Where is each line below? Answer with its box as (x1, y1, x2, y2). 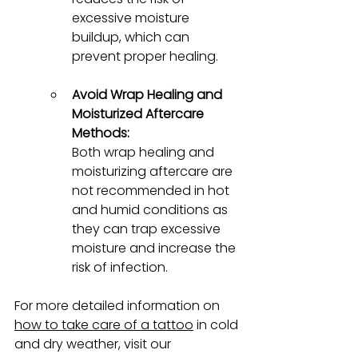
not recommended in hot (72, 181, 233, 200)
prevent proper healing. (72, 46, 218, 66)
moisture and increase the (72, 238, 239, 257)
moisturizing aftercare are (72, 161, 236, 181)
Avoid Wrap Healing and (72, 85, 225, 104)
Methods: (72, 123, 129, 142)
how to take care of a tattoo (14, 315, 193, 334)
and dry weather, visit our (14, 334, 174, 353)
